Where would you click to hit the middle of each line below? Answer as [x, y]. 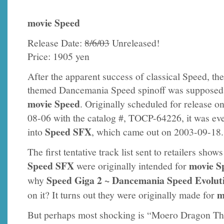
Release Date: [56, 43]
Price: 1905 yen [58, 56]
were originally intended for [131, 165]
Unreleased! [135, 43]
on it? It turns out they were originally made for [122, 194]
